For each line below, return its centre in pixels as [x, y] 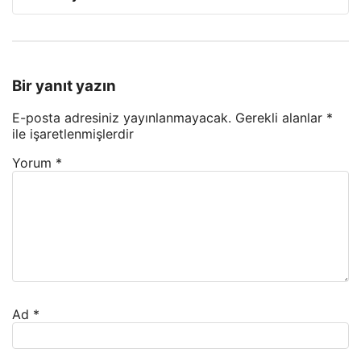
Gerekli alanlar [281, 118]
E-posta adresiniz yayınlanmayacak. [122, 118]
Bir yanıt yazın [64, 85]
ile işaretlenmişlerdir [73, 134]
